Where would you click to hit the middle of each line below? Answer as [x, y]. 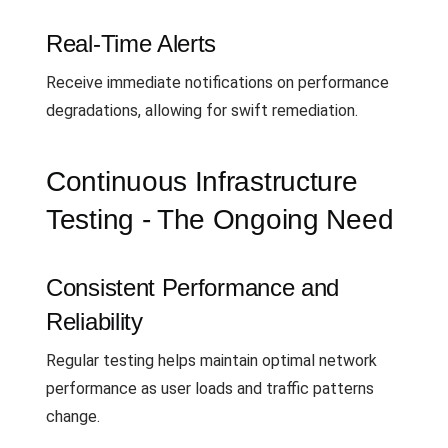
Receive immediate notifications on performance [217, 82]
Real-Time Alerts [131, 43]
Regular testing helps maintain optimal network [211, 360]
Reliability [94, 321]
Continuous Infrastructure [202, 181]
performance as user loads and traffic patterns [210, 388]
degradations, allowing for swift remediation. [202, 110]
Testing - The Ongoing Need [220, 219]
